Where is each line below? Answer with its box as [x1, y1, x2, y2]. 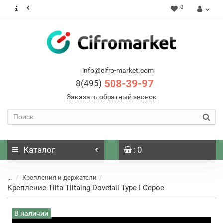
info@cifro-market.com [82, 66, 154, 74]
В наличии [14, 209, 48, 217]
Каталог [23, 145, 55, 155]
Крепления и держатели [22, 174, 97, 181]
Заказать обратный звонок [66, 93, 157, 101]
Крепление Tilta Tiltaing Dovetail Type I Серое [7, 183, 164, 192]
